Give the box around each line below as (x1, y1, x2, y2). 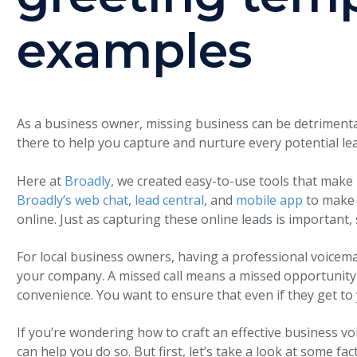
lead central (135, 190, 205, 209)
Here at (17, 171, 65, 190)
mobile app (236, 190, 304, 209)
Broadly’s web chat (17, 190, 129, 209)
